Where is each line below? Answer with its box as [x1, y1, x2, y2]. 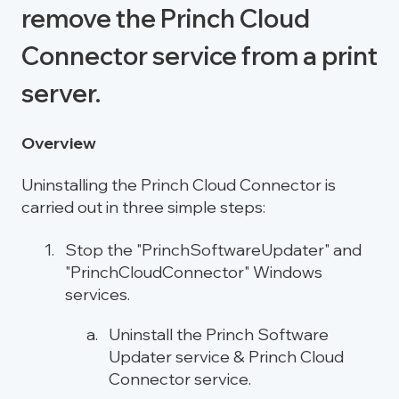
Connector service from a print [21, 39, 378, 71]
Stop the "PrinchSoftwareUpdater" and [65, 239, 362, 260]
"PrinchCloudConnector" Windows [65, 261, 322, 282]
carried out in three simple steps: [21, 197, 265, 218]
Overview [21, 133, 96, 154]
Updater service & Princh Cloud [109, 346, 344, 367]
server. [21, 77, 101, 109]
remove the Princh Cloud [21, 2, 310, 34]
